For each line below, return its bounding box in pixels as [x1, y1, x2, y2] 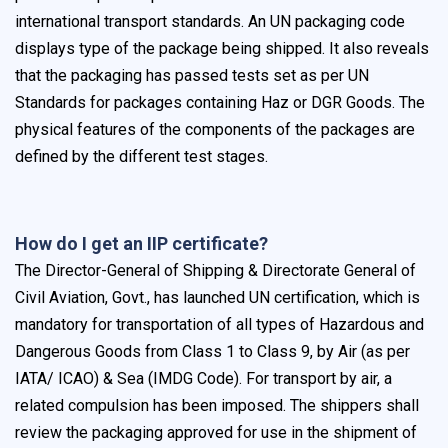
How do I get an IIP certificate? [15, 233, 268, 255]
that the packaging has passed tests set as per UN [15, 66, 369, 86]
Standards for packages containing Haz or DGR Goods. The [15, 93, 425, 113]
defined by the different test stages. [15, 147, 268, 167]
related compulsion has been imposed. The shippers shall [15, 396, 419, 416]
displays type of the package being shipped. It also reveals [15, 39, 429, 59]
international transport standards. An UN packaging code [15, 12, 405, 32]
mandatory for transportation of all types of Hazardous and [15, 315, 424, 335]
